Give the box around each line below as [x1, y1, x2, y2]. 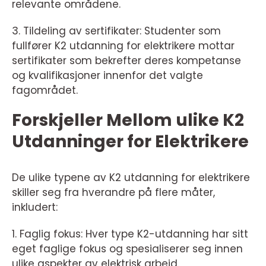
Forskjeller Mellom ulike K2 [12, 109, 244, 132]
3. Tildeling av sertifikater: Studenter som [12, 24, 221, 38]
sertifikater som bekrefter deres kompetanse [12, 53, 241, 68]
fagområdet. [12, 83, 78, 97]
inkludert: [12, 200, 58, 214]
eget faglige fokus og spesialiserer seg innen [12, 242, 243, 256]
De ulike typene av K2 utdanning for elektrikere [12, 170, 250, 185]
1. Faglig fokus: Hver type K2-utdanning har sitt [12, 227, 248, 241]
